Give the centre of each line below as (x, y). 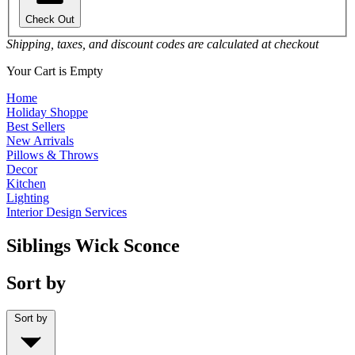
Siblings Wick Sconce (93, 246)
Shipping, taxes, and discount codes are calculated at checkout (162, 44)
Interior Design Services (67, 212)
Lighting (28, 198)
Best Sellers (36, 127)
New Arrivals (40, 141)
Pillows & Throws (52, 155)
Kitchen (26, 184)
